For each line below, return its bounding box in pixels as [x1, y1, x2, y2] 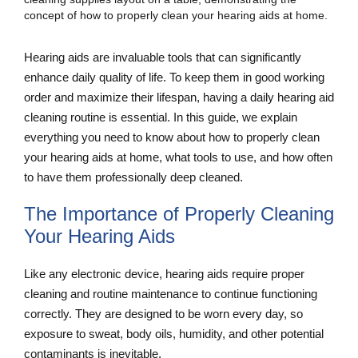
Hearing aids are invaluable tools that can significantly [24, 50, 301, 64]
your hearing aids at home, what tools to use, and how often [24, 150, 332, 164]
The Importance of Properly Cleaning [24, 203, 334, 225]
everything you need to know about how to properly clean [24, 130, 320, 144]
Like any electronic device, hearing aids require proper [24, 266, 304, 280]
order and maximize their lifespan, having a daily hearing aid [24, 90, 334, 104]
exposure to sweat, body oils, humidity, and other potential [24, 326, 324, 340]
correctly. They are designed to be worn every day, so [24, 306, 303, 320]
